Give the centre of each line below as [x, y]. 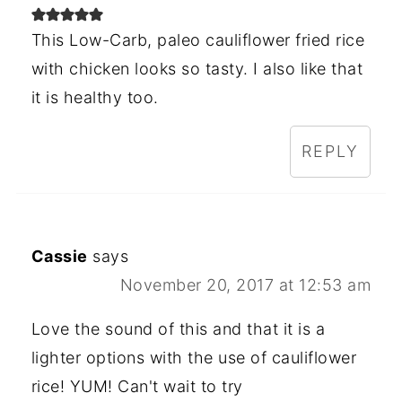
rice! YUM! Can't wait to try [137, 386]
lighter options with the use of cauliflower [194, 357]
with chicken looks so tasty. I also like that [197, 68]
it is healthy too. [95, 97]
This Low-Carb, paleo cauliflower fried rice [198, 39]
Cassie [59, 256]
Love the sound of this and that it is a [178, 328]
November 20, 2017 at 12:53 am [245, 284]
